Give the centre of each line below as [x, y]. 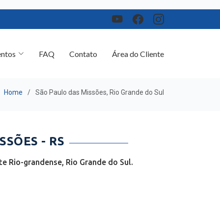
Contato [83, 44]
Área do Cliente [138, 44]
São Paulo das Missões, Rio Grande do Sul [100, 87]
